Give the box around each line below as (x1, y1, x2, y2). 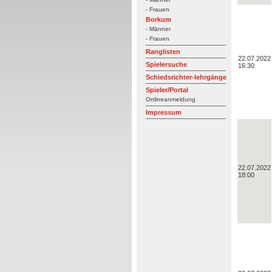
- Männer (145, 25, 171, 32)
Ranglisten (145, 48, 180, 55)
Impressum (145, 109, 182, 116)
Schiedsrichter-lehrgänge (145, 73, 226, 81)
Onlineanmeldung (145, 96, 195, 103)
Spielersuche (145, 61, 187, 68)
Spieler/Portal (145, 86, 188, 93)
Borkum (145, 16, 171, 23)
